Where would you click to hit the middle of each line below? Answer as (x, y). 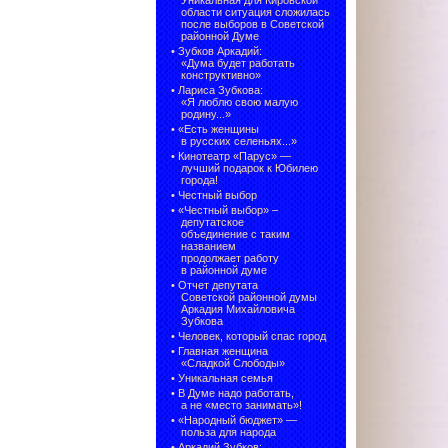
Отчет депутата (218, 285)
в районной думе (224, 270)
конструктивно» (221, 75)
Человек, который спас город (252, 336)
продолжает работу (230, 258)
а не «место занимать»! (241, 405)
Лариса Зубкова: (220, 90)
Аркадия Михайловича (238, 309)
